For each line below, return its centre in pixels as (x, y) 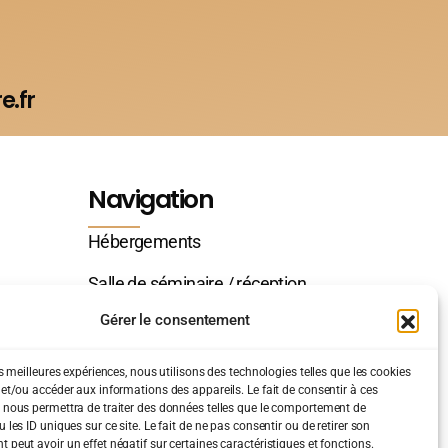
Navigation (150, 199)
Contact (117, 325)
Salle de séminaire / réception (197, 283)
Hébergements (144, 241)
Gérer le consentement (175, 320)
